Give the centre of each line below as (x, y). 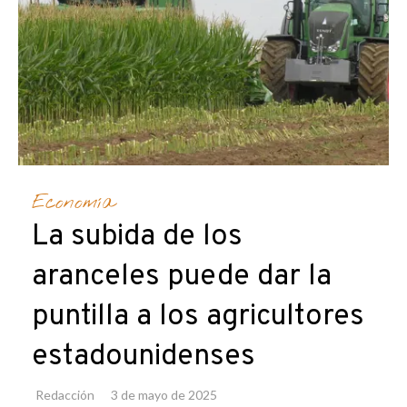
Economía (73, 202)
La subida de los (137, 237)
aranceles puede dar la (182, 277)
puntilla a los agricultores (198, 317)
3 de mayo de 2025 (164, 394)
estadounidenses (144, 357)
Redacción (65, 394)
